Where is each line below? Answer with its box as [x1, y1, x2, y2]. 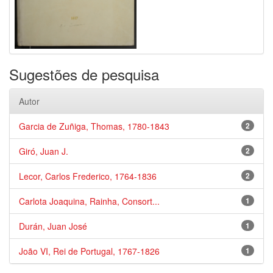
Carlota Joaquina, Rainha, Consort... [19, 195, 160, 207]
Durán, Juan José [19, 220, 87, 232]
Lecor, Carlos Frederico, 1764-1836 [19, 170, 157, 182]
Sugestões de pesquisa [9, 63, 159, 85]
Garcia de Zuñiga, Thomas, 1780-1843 [19, 120, 169, 132]
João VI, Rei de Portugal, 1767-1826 [19, 245, 160, 257]
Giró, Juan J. [19, 145, 68, 157]
